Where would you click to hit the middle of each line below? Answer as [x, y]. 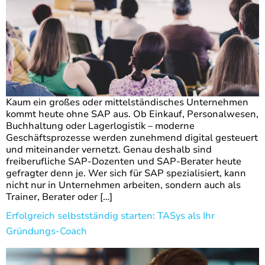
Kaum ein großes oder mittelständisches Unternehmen [127, 103]
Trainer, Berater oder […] [59, 197]
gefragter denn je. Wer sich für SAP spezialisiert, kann [126, 174]
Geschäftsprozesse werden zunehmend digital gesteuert [132, 138]
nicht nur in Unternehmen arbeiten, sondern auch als [123, 185]
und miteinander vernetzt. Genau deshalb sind [109, 150]
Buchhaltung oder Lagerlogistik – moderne [100, 126]
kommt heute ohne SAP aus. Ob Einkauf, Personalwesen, [132, 114]
